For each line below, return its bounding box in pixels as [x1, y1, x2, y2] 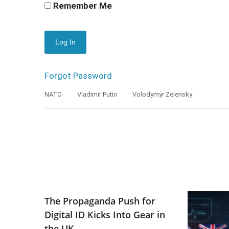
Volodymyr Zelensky [132, 90, 192, 98]
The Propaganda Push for [44, 195, 155, 208]
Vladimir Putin [77, 90, 117, 98]
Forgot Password [44, 70, 112, 81]
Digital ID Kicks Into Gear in [44, 209, 165, 221]
